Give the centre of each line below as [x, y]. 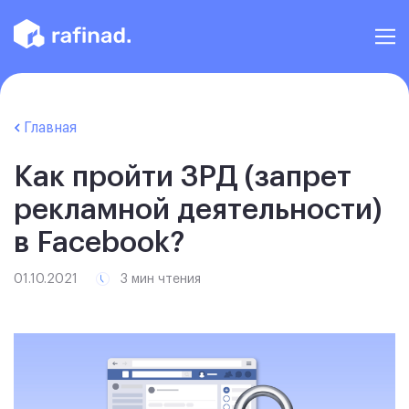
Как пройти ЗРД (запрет [183, 177]
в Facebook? [100, 242]
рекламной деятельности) [198, 210]
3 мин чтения [159, 279]
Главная [48, 127]
